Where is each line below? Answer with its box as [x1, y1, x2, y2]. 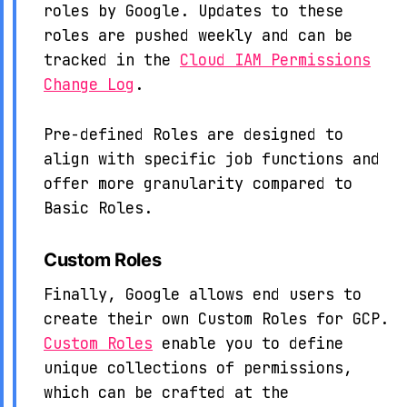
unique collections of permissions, [44, 358, 352, 379]
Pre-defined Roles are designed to [44, 124, 343, 144]
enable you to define [153, 333, 343, 354]
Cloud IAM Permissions [180, 50, 371, 71]
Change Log [44, 74, 134, 95]
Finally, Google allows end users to [44, 284, 362, 305]
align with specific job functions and [44, 148, 380, 169]
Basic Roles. [44, 197, 153, 218]
